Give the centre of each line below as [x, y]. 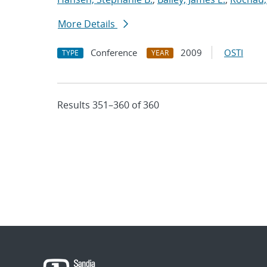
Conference [114, 52]
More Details [88, 24]
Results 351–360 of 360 [108, 105]
